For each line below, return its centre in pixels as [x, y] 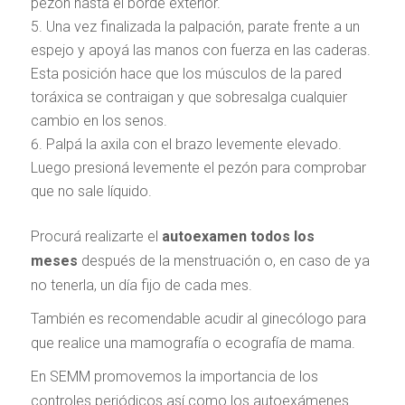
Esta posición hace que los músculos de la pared [186, 74]
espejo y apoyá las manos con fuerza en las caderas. [200, 50]
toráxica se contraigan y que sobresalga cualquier [188, 97]
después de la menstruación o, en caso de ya [223, 261]
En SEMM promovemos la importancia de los [174, 377]
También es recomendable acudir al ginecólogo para [198, 319]
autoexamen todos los [236, 236]
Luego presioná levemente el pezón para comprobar [198, 168]
